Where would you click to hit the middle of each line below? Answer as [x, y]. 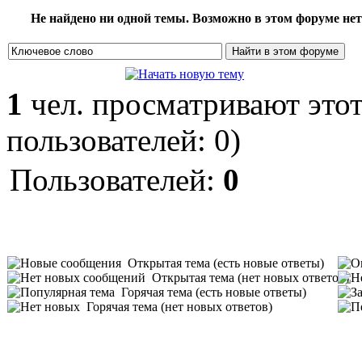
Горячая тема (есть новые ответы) [214, 292]
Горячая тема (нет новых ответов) [179, 307]
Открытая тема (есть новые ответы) [226, 263]
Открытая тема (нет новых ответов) [250, 278]
